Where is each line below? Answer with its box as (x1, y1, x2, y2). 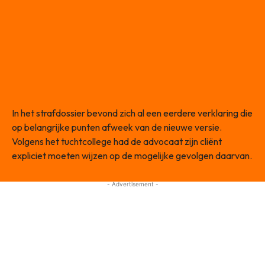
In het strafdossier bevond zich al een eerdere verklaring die (12, 107, 253, 119)
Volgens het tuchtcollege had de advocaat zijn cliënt (12, 135, 222, 148)
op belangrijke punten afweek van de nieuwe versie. (12, 121, 222, 134)
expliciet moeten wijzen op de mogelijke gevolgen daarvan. (12, 150, 252, 162)
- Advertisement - (106, 180, 159, 188)
